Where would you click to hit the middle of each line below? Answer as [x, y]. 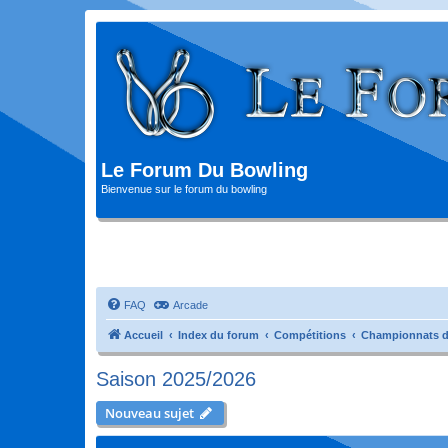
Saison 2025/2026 [176, 378]
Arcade [190, 304]
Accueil [143, 334]
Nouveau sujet [149, 412]
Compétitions [310, 334]
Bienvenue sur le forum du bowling [184, 189]
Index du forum [218, 334]
